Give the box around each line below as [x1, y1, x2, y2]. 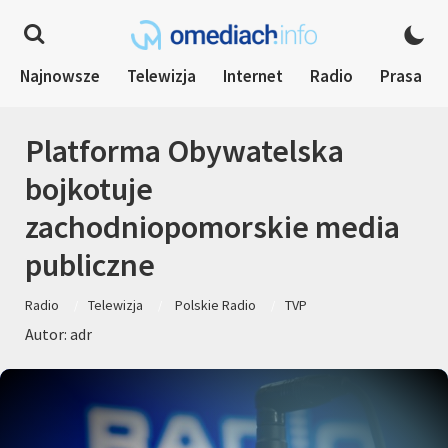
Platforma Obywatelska [25, 131, 344, 171]
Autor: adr [25, 324, 92, 344]
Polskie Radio [175, 296, 256, 314]
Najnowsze [20, 65, 100, 87]
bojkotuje [25, 169, 153, 209]
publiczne [25, 245, 155, 285]
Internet [223, 65, 283, 87]
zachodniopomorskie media [25, 207, 400, 247]
